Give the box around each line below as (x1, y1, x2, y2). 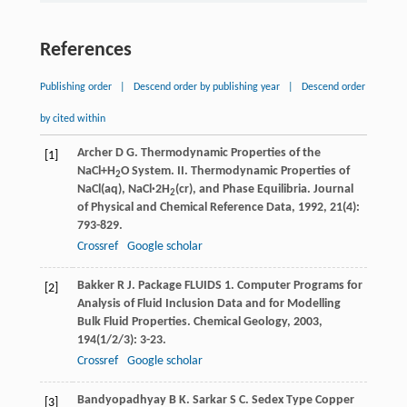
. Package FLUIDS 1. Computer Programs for (131, 279, 362, 293)
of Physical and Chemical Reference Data (76, 201, 292, 215)
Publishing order (39, 82, 112, 94)
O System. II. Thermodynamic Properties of (120, 164, 350, 179)
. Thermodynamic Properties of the (134, 146, 321, 161)
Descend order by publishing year (133, 82, 280, 94)
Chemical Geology (193, 315, 287, 330)
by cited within (39, 114, 105, 125)
